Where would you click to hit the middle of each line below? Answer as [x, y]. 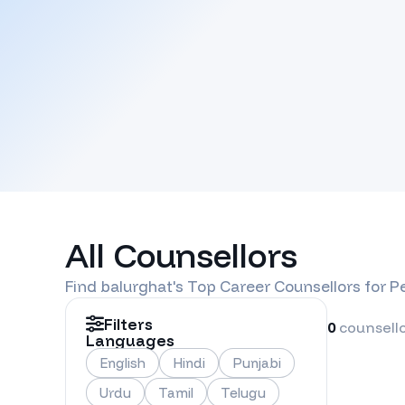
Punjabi [257, 363]
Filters [128, 324]
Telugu [243, 393]
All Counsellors [181, 255]
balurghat [137, 287]
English [122, 363]
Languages [130, 341]
